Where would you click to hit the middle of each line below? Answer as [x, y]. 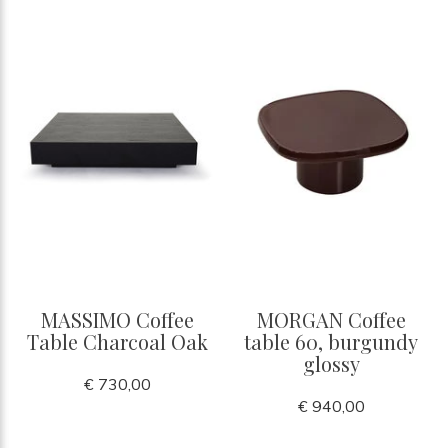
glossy [331, 363]
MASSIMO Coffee [117, 319]
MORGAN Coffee [331, 319]
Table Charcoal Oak [117, 341]
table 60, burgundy [331, 341]
